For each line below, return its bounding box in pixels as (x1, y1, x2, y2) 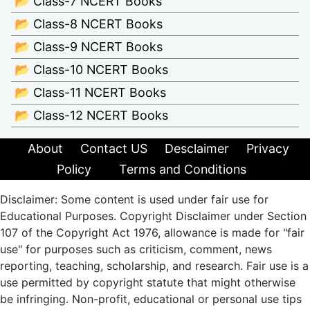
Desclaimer (165, 141, 229, 156)
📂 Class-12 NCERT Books (15, 108, 168, 123)
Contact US (80, 141, 147, 156)
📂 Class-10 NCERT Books (15, 62, 168, 77)
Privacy (246, 141, 289, 156)
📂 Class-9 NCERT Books (15, 39, 163, 55)
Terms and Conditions (119, 162, 246, 177)
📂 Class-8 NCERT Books (15, 17, 163, 32)
